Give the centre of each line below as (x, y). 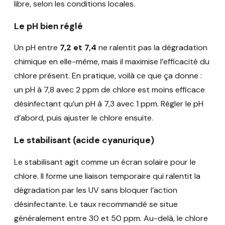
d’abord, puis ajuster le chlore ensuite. (84, 118)
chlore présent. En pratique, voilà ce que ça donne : (108, 76)
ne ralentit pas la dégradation (152, 48)
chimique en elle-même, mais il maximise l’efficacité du (112, 62)
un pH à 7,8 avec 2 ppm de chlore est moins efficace (109, 90)
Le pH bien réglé (48, 26)
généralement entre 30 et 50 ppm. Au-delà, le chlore (111, 218)
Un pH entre (37, 48)
